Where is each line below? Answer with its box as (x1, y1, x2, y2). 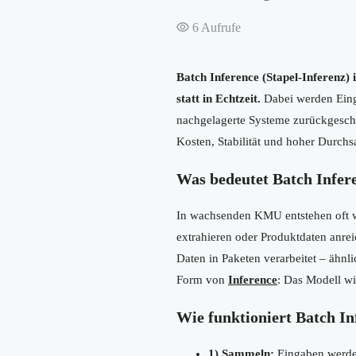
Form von (176, 273, 228, 286)
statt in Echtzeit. (176, 91, 261, 105)
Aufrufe (199, 20, 241, 34)
